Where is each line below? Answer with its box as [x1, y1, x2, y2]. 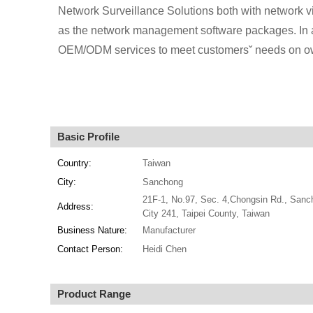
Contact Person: [57, 244, 123, 254]
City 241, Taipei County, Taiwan [142, 208, 270, 219]
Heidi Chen [142, 244, 187, 254]
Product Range [57, 288, 131, 300]
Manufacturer [142, 225, 196, 235]
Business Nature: [57, 225, 127, 235]
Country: [57, 158, 92, 168]
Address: [57, 201, 94, 212]
